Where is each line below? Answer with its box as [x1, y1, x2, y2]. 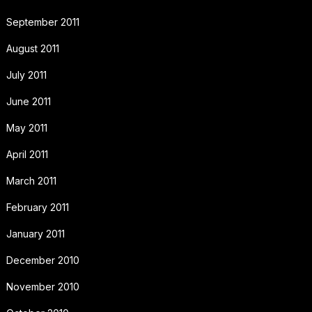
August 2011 [6, 42, 59, 54]
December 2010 [6, 253, 79, 266]
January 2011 [6, 227, 65, 240]
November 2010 [6, 280, 79, 292]
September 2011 [6, 15, 79, 28]
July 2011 [6, 68, 47, 81]
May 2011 [6, 121, 47, 134]
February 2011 [6, 201, 69, 213]
